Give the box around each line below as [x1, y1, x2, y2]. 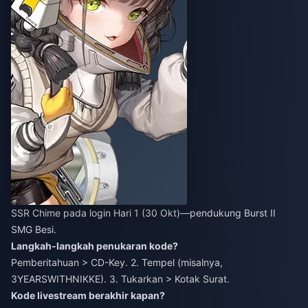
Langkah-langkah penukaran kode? [11, 239, 178, 252]
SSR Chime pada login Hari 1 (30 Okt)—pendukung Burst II [11, 206, 276, 219]
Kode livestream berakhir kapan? [11, 289, 165, 301]
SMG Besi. [11, 223, 56, 235]
